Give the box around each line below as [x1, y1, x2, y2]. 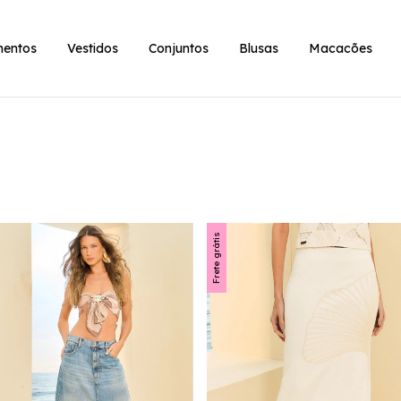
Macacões [309, 40, 372, 56]
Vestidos [67, 40, 118, 56]
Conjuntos [149, 40, 209, 56]
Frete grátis [209, 232, 222, 284]
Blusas [239, 40, 278, 56]
